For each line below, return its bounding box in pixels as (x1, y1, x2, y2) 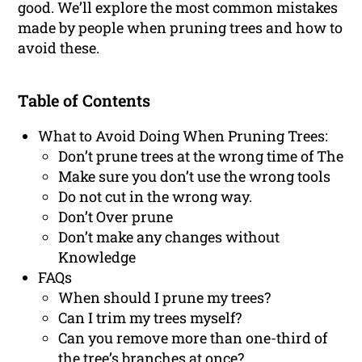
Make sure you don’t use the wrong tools (58, 166, 331, 186)
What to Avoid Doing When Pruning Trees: (38, 125, 329, 145)
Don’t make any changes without (58, 226, 280, 246)
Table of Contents (18, 89, 151, 111)
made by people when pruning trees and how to (18, 17, 343, 37)
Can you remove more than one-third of (58, 327, 328, 347)
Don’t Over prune (58, 206, 174, 226)
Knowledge (58, 246, 137, 267)
